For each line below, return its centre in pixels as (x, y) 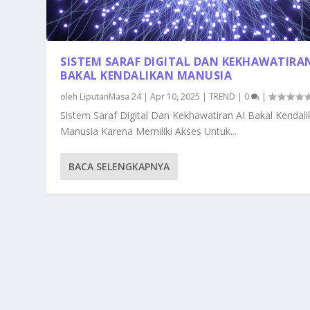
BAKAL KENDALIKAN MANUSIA (146, 75)
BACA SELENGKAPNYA (119, 166)
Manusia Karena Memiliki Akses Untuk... (149, 131)
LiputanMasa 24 (111, 96)
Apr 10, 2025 (175, 96)
